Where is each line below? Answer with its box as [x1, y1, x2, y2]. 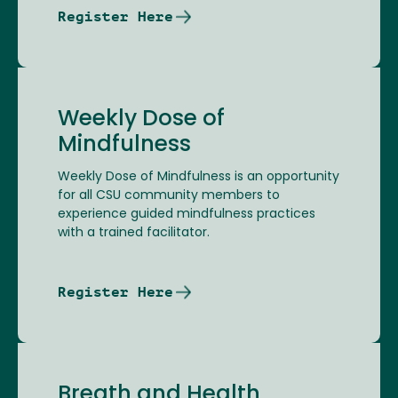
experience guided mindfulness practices [58, 208, 315, 222]
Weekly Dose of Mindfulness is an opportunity [58, 171, 339, 185]
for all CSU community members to [58, 189, 280, 203]
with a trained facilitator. [58, 227, 213, 241]
